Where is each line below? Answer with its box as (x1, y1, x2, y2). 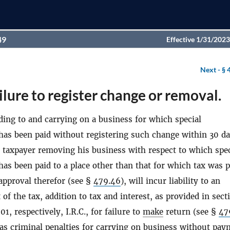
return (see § (163, 207, 219, 217)
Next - (200, 65, 222, 74)
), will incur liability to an (121, 176, 220, 186)
